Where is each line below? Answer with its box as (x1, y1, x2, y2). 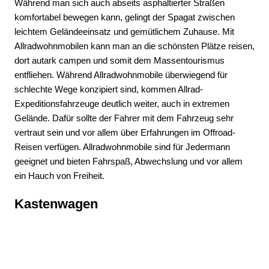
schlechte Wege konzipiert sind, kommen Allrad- (14, 84, 203, 95)
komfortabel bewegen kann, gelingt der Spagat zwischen (14, 12, 235, 23)
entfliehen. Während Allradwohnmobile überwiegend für (14, 70, 228, 80)
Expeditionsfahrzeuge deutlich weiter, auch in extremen (14, 98, 229, 109)
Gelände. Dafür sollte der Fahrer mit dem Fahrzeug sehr (14, 113, 234, 124)
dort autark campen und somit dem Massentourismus (14, 55, 225, 66)
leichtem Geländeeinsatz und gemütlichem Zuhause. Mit (14, 26, 234, 37)
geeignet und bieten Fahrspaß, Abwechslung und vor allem (14, 156, 243, 167)
